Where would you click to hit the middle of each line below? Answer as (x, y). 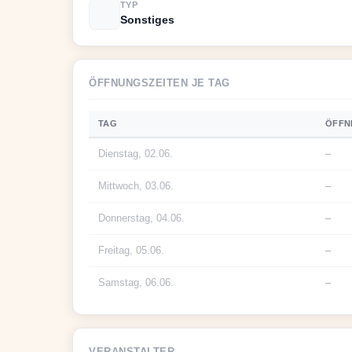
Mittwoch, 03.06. (136, 186)
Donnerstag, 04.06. (141, 218)
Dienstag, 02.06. (136, 154)
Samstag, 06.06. (136, 282)
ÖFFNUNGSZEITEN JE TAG (159, 83)
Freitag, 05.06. (131, 250)
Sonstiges (147, 20)
